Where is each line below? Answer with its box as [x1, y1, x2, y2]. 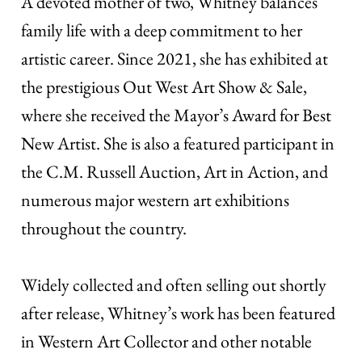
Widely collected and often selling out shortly [21, 273, 327, 297]
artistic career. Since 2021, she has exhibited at [21, 47, 329, 71]
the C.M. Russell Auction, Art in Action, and [21, 160, 329, 184]
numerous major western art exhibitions [21, 188, 290, 213]
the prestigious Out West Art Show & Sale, [21, 75, 308, 99]
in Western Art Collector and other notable [21, 330, 313, 354]
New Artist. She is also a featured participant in [21, 132, 335, 156]
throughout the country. [21, 217, 187, 241]
